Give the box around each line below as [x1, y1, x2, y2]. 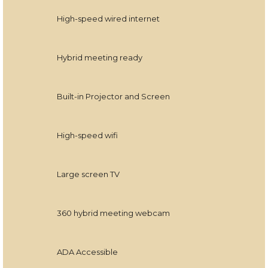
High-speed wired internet [57, 13, 160, 23]
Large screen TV [57, 169, 120, 179]
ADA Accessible [57, 246, 118, 257]
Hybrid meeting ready [57, 52, 142, 62]
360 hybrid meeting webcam [57, 208, 170, 218]
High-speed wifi [57, 130, 118, 140]
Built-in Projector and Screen [57, 91, 170, 101]
